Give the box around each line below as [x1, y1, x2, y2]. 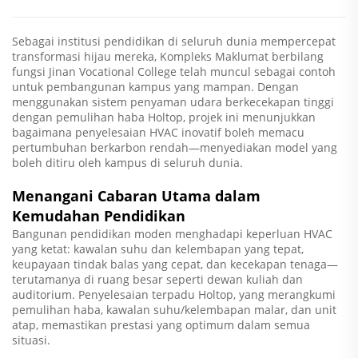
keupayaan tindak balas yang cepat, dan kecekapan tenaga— [12, 256, 338, 272]
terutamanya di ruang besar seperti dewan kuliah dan [12, 271, 303, 287]
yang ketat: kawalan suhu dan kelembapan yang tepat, [12, 241, 304, 257]
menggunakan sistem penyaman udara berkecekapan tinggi [12, 93, 334, 109]
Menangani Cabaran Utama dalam [12, 185, 261, 205]
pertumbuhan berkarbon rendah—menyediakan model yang [12, 139, 337, 155]
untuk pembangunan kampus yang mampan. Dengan [12, 78, 299, 94]
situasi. [12, 332, 50, 348]
